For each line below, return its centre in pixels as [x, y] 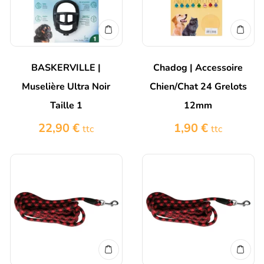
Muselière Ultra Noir [66, 87]
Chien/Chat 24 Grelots [198, 87]
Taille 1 [66, 106]
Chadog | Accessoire [198, 68]
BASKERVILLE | [66, 68]
